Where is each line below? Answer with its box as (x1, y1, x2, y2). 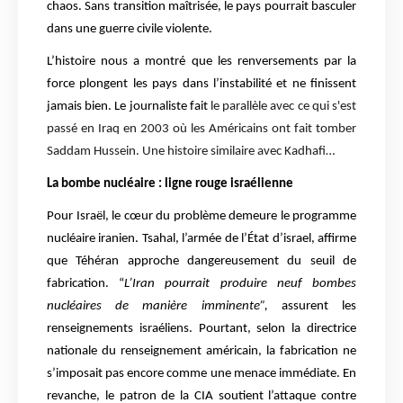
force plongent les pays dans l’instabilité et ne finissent (47, 77, 356, 92)
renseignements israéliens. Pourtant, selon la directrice (47, 322, 356, 336)
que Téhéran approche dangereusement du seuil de (47, 255, 356, 269)
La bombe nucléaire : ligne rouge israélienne (47, 177, 293, 192)
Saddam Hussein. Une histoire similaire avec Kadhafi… (47, 145, 335, 159)
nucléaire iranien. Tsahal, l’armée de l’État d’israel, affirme (47, 232, 356, 246)
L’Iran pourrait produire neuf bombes (124, 277, 357, 291)
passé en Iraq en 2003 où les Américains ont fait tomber (47, 122, 356, 137)
